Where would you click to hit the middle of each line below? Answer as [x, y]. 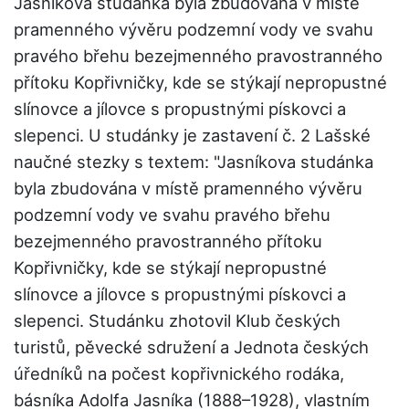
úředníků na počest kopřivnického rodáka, [179, 374]
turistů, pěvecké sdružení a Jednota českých [191, 347]
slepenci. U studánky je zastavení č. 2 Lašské [192, 136]
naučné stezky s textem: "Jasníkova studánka [194, 162]
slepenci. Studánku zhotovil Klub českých [177, 321]
